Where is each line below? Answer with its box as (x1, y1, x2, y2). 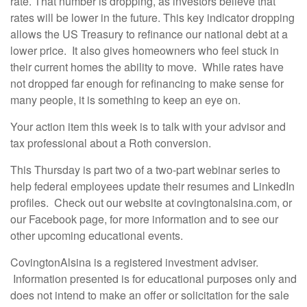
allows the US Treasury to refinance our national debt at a (10, 26, 288, 42)
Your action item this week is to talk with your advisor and (10, 119, 286, 135)
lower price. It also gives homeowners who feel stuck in (10, 42, 279, 59)
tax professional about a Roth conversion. (10, 135, 219, 151)
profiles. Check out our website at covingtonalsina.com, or (10, 195, 292, 211)
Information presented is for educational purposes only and (10, 271, 297, 287)
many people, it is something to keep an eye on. (10, 92, 246, 108)
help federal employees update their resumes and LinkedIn (10, 178, 295, 195)
